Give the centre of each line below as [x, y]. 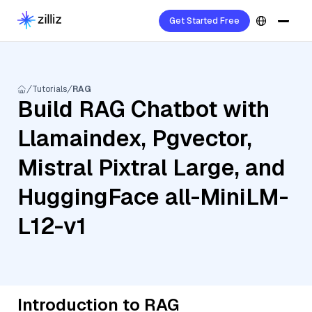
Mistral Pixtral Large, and [151, 167]
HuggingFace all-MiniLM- [153, 197]
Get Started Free [204, 21]
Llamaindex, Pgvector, [135, 138]
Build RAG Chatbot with [143, 109]
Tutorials [49, 89]
